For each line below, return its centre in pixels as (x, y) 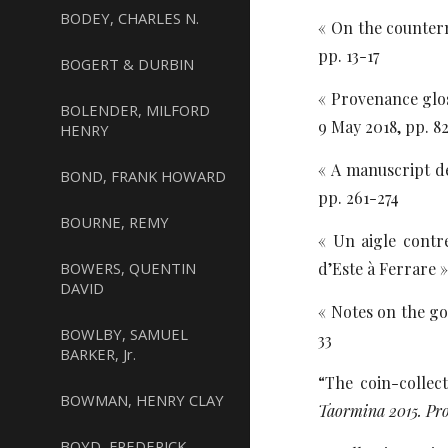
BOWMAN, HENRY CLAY (142, 400)
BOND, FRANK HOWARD (143, 176)
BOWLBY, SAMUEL (124, 334)
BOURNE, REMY (114, 222)
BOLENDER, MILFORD (135, 110)
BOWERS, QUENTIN (128, 268)
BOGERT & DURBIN (127, 64)
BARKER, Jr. (98, 354)
